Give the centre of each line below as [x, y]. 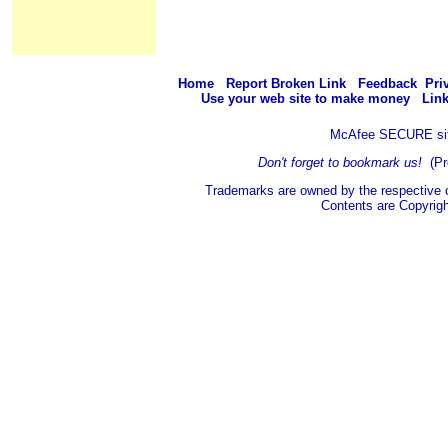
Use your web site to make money [305, 98]
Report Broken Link [286, 83]
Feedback [387, 83]
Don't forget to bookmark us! [344, 162]
